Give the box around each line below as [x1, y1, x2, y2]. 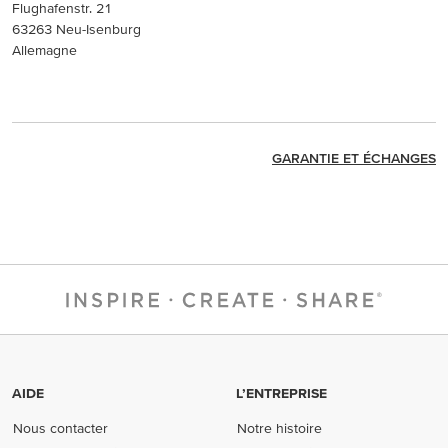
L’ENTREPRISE [236, 385, 327, 401]
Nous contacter [13, 420, 109, 436]
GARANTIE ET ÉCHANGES [272, 150, 436, 167]
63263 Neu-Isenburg [12, 20, 141, 37]
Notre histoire [237, 420, 323, 436]
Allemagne [12, 41, 77, 58]
